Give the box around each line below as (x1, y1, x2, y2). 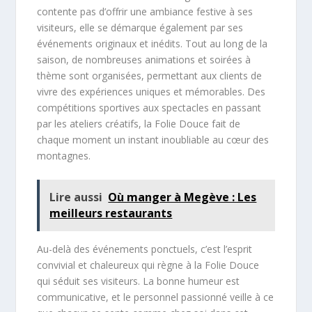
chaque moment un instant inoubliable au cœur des (37, 133, 270, 147)
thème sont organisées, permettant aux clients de (37, 69, 263, 83)
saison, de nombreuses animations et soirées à (37, 53, 251, 67)
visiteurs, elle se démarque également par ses (37, 21, 244, 35)
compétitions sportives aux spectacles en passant (37, 101, 262, 115)
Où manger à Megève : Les (108, 189, 257, 205)
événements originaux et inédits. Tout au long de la (37, 37, 268, 51)
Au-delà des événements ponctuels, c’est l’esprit (37, 242, 253, 256)
